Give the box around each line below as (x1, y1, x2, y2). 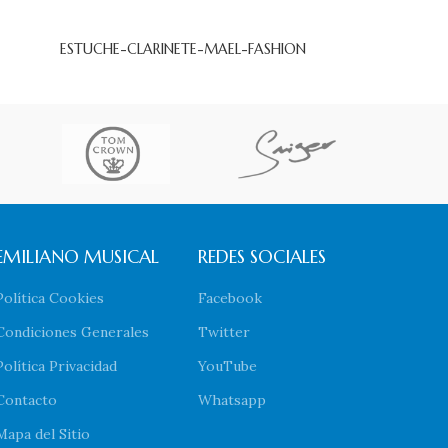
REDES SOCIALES (198, 245, 327, 269)
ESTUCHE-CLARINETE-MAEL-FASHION (60, 40, 307, 59)
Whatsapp (198, 391, 267, 410)
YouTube (198, 357, 258, 376)
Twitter (198, 323, 251, 342)
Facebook (198, 289, 263, 308)
